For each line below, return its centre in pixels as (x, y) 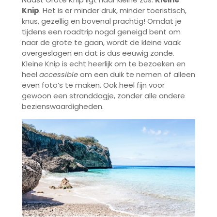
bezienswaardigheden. (62, 106)
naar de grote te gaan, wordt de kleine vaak (101, 42)
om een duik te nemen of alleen (136, 74)
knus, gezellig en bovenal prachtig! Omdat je (101, 21)
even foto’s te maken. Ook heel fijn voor (93, 85)
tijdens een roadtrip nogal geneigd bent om (101, 31)
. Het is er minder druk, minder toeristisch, (113, 10)
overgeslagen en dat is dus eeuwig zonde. (98, 53)
